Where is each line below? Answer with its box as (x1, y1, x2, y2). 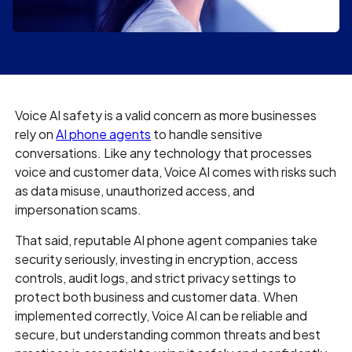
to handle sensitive (151, 126, 263, 143)
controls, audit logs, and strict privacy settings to (15, 269, 297, 287)
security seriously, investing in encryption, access (15, 251, 299, 268)
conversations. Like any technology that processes (15, 145, 313, 162)
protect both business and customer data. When (15, 288, 299, 306)
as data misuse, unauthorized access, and (15, 182, 255, 200)
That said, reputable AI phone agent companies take (15, 232, 318, 249)
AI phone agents (56, 126, 152, 143)
